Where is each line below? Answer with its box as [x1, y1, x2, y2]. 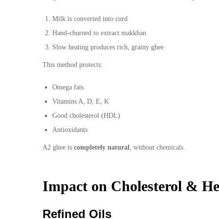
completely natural [74, 144, 130, 152]
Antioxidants [52, 126, 88, 134]
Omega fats [52, 84, 84, 91]
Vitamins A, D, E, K [52, 98, 109, 106]
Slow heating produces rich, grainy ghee [52, 44, 164, 51]
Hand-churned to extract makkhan [52, 29, 146, 37]
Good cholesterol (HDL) [52, 112, 120, 120]
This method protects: [43, 61, 103, 69]
